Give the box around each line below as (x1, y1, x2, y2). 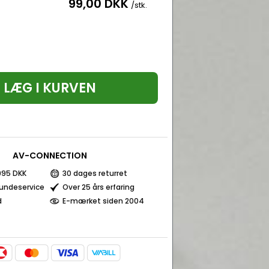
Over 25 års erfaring (62, 182, 134, 192)
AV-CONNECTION (13, 150, 87, 162)
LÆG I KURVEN (4, 79, 96, 97)
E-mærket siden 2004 (62, 196, 144, 206)
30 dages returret (62, 168, 127, 178)
